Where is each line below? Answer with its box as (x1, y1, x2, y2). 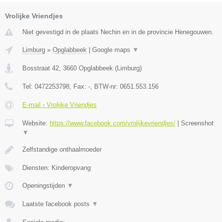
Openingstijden (22, 182, 67, 190)
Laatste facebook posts (22, 200, 92, 208)
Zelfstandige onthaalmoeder (22, 146, 102, 154)
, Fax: (69, 83, 88, 91)
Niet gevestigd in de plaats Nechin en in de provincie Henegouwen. (22, 28, 214, 36)
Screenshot (181, 119, 214, 127)
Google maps (92, 46, 132, 54)
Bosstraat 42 (22, 64, 59, 72)
